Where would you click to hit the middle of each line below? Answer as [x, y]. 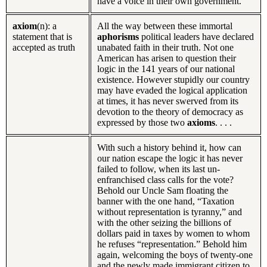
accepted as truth [44, 47]
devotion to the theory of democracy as [170, 111]
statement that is [42, 36]
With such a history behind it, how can [169, 147]
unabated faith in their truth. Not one [165, 47]
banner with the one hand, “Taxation [166, 201]
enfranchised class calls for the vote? [165, 179]
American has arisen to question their [167, 58]
